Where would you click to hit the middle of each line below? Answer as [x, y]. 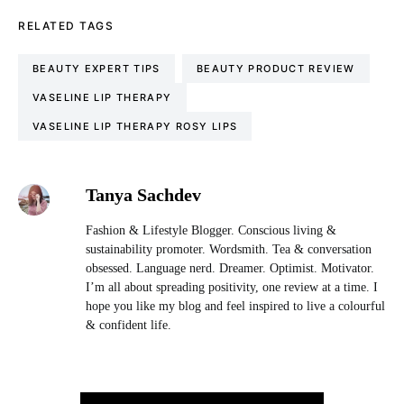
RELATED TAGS [66, 26]
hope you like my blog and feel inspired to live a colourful [235, 306]
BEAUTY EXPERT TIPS [96, 69]
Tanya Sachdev [143, 195]
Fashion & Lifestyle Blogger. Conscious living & [211, 230]
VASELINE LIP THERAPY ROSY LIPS [135, 126]
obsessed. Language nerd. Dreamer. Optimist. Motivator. [230, 268]
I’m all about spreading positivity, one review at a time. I [231, 287]
